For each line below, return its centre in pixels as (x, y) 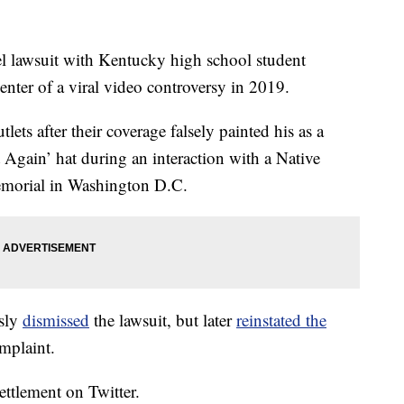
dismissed (56, 320)
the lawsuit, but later (163, 320)
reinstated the (281, 320)
